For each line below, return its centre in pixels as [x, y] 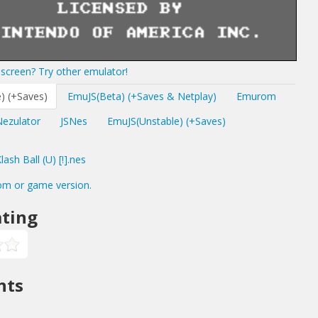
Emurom [256, 96]
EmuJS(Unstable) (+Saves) [166, 121]
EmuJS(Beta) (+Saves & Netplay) [142, 96]
